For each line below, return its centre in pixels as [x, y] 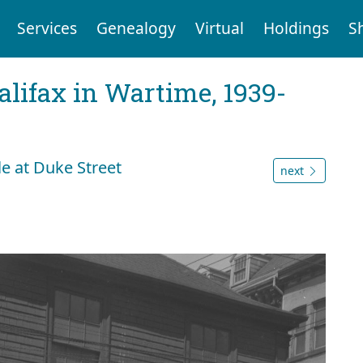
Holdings [296, 28]
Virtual [219, 28]
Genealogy [136, 28]
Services [47, 28]
